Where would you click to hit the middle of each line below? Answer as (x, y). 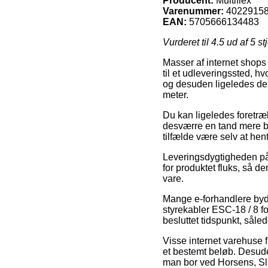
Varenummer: (193, 11)
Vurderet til (187, 42)
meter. (176, 95)
